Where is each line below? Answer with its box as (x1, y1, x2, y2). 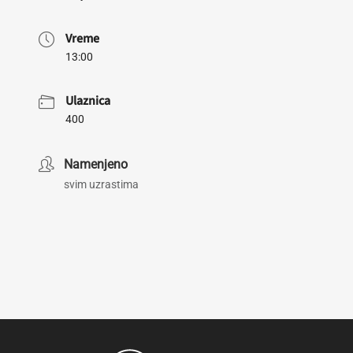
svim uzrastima (64, 178, 139, 191)
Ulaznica (65, 92, 110, 110)
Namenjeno (64, 157, 128, 172)
